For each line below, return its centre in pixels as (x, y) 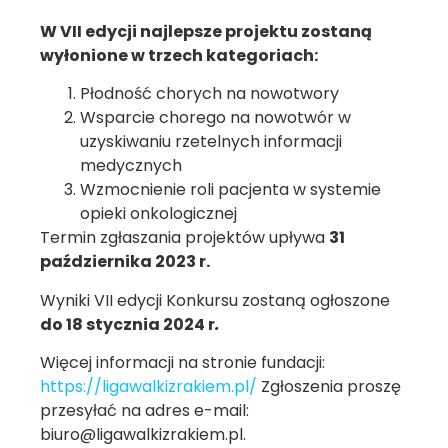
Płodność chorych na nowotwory (209, 94)
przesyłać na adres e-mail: (144, 411)
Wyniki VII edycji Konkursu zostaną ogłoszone (215, 300)
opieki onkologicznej (158, 214)
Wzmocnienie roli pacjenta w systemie (230, 190)
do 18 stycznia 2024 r (127, 324)
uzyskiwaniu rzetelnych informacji (211, 142)
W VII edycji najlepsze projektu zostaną (206, 31)
